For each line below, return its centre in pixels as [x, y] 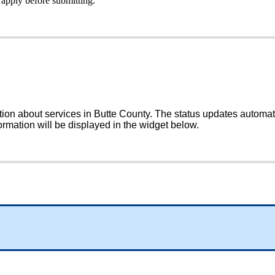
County [134, 114]
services [63, 114]
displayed [89, 125]
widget [154, 125]
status [187, 114]
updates [220, 114]
